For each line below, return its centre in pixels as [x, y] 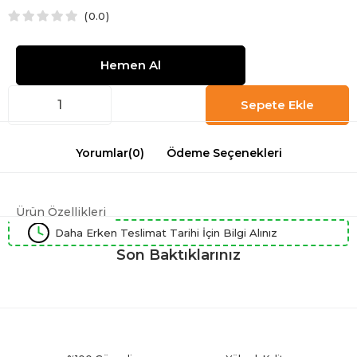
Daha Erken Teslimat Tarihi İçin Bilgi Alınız [166, 232]
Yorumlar [102, 153]
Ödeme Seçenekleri [224, 153]
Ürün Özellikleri [61, 212]
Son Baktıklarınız [178, 255]
